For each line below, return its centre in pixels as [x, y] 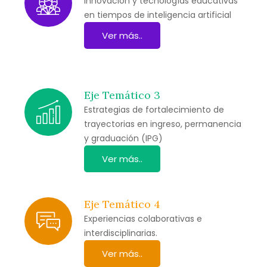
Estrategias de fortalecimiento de [154, 109]
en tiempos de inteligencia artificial [158, 15]
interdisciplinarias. [121, 233]
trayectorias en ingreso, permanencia [163, 124]
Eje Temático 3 [122, 95]
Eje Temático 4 [122, 204]
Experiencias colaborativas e [143, 218]
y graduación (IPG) [123, 138]
